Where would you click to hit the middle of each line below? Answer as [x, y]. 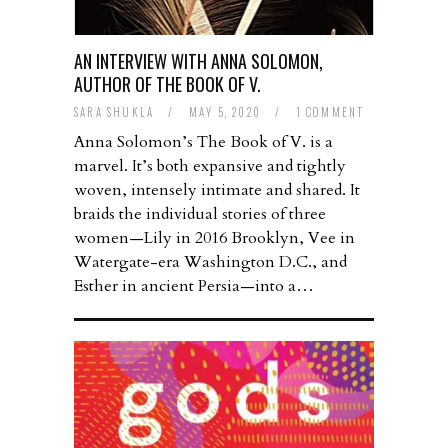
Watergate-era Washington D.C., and [210, 262]
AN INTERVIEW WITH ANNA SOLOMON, [198, 61]
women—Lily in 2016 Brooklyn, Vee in [214, 238]
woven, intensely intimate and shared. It [217, 190]
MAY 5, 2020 [227, 112]
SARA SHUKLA [114, 112]
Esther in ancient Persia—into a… [194, 286]
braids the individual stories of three [200, 214]
